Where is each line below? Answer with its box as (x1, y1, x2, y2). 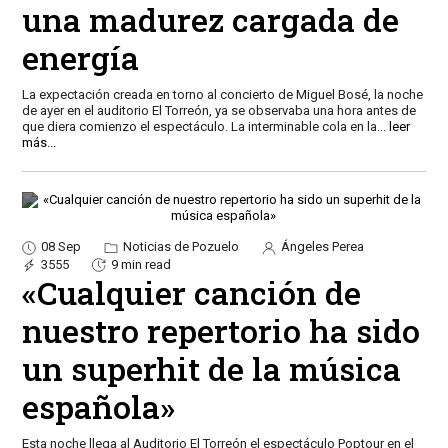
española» (21, 385, 175, 429)
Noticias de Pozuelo (119, 238, 239, 254)
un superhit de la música (21, 347, 401, 391)
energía (21, 35, 139, 79)
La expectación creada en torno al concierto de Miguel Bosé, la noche (21, 86, 423, 102)
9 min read (110, 256, 171, 272)
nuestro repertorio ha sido (21, 309, 420, 353)
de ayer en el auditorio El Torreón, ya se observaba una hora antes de (21, 102, 416, 118)
